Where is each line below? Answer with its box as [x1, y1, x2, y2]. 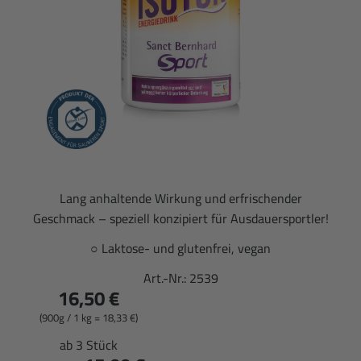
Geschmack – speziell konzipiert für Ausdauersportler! [32, 208, 329, 228]
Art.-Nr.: [143, 268, 189, 288]
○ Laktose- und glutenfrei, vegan [90, 238, 271, 258]
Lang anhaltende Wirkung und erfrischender [59, 188, 302, 208]
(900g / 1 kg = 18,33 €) [39, 309, 138, 326]
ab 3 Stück [59, 334, 118, 355]
